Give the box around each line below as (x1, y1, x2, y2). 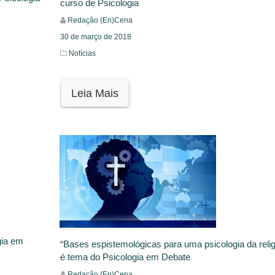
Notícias (68, 48, 96, 58)
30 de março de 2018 (60, 32, 131, 41)
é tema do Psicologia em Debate (60, 252, 190, 263)
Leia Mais (71, 87, 118, 99)
